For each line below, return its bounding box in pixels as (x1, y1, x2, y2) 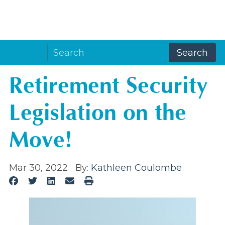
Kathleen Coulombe (91, 162, 182, 173)
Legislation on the (9, 100, 186, 126)
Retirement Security (9, 73, 208, 99)
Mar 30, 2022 (9, 162, 68, 173)
